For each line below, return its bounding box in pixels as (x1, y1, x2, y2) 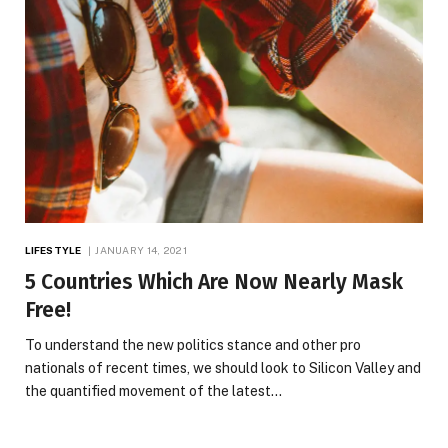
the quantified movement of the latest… (25, 383, 282, 400)
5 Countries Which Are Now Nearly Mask (25, 269, 403, 296)
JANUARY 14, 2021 (95, 244, 188, 257)
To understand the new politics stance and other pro (25, 337, 361, 354)
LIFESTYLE (25, 244, 81, 257)
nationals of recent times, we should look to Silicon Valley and (25, 360, 421, 377)
